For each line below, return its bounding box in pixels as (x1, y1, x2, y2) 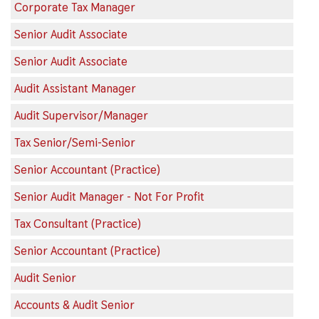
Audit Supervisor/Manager (14, 108, 148, 123)
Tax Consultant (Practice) (14, 216, 141, 231)
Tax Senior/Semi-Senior (14, 135, 135, 150)
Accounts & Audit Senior (14, 297, 135, 313)
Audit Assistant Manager (14, 80, 136, 96)
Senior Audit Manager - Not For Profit (14, 189, 204, 204)
